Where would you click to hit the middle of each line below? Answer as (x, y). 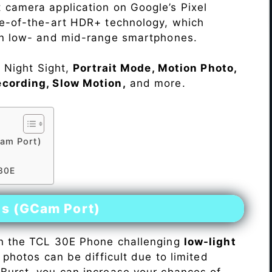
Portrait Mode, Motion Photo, (155, 68)
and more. (156, 83)
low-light (210, 241)
